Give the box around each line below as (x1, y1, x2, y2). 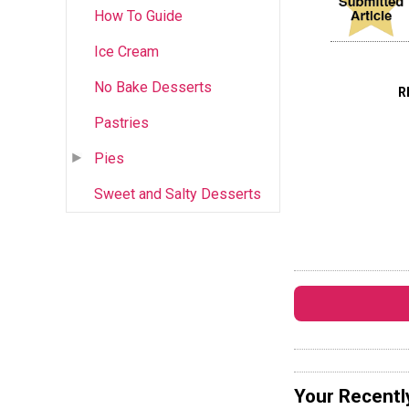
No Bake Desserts (94, 78, 212, 96)
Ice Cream (94, 42, 159, 60)
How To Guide (94, 6, 183, 25)
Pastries (94, 113, 149, 131)
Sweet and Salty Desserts (94, 184, 261, 203)
